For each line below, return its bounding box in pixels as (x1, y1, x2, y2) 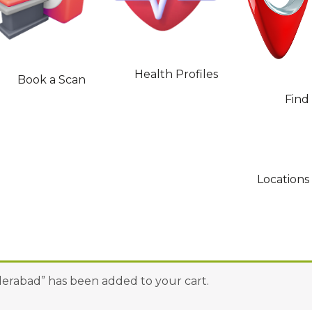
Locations (257, 173, 310, 187)
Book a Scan (17, 72, 86, 86)
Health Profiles (134, 67, 219, 81)
